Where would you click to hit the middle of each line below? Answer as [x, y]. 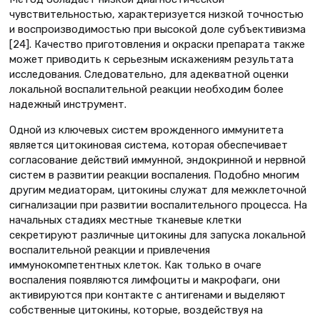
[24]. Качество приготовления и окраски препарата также [157, 45]
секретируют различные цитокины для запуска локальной [157, 235]
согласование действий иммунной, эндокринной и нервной [157, 160]
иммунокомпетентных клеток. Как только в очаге [135, 265]
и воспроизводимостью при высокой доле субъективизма [157, 30]
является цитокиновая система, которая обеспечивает [149, 145]
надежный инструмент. [68, 105]
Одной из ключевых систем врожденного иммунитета [146, 130]
